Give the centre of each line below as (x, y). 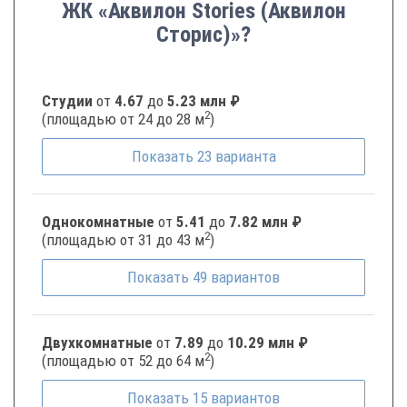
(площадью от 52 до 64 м (123, 361)
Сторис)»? (203, 35)
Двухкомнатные (99, 342)
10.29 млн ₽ (268, 342)
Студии (69, 101)
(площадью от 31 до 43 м (123, 240)
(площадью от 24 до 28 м (123, 119)
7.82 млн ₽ (265, 222)
